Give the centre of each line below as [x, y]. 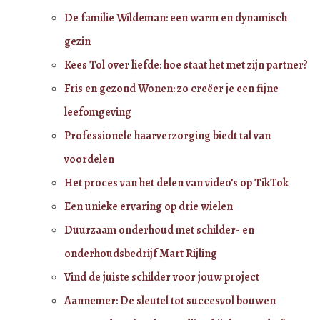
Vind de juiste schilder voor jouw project [162, 277]
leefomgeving [98, 112]
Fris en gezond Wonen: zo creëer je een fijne [171, 88]
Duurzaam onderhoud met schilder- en [159, 230]
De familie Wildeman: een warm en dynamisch [176, 17]
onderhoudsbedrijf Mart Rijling [141, 253]
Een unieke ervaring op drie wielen [149, 206]
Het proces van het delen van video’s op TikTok [176, 182]
